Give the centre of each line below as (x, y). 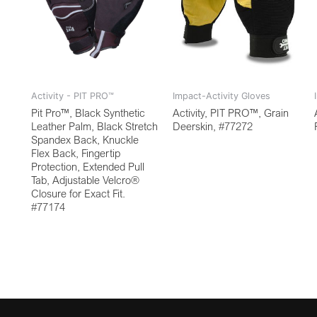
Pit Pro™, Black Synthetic (88, 112)
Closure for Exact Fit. (78, 193)
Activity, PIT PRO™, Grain (230, 112)
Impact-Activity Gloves (221, 96)
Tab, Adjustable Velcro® (85, 179)
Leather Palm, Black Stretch (94, 126)
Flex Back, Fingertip (76, 152)
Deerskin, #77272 (212, 126)
